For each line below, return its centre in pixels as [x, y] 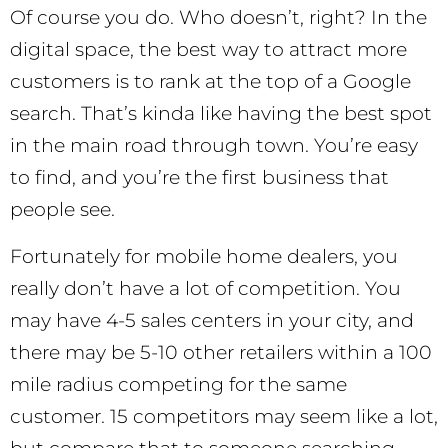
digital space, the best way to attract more [208, 50]
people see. [62, 210]
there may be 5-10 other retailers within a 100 [221, 352]
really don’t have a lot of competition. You [205, 288]
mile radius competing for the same [178, 384]
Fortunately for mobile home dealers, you [204, 256]
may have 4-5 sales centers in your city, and [212, 320]
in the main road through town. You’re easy [214, 146]
